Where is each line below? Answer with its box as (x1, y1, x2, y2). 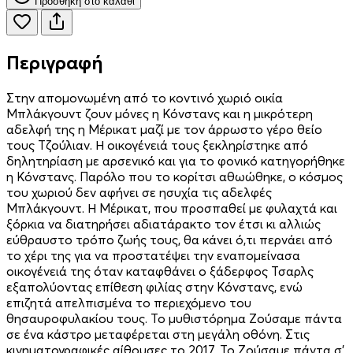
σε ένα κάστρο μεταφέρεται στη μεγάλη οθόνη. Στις (6, 325, 310, 342)
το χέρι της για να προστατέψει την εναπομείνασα (6, 247, 300, 263)
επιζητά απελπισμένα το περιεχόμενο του (6, 294, 251, 310)
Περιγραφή (6, 50, 103, 74)
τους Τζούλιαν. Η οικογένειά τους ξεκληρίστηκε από (6, 136, 308, 153)
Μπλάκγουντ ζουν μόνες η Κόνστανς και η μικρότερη (6, 105, 313, 121)
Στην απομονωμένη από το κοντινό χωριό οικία (6, 89, 283, 106)
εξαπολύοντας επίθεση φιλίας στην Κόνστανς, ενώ (6, 278, 303, 295)
